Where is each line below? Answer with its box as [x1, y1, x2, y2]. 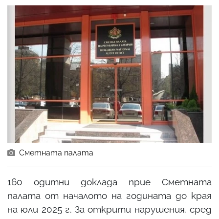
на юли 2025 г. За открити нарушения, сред [7, 203, 212, 215]
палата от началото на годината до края [7, 190, 212, 201]
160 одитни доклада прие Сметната [7, 176, 212, 187]
